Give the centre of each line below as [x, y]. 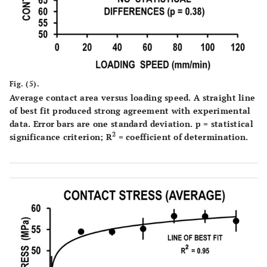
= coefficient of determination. [182, 136]
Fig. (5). [25, 83]
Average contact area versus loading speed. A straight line [133, 97]
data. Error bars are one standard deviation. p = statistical [131, 123]
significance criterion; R [61, 136]
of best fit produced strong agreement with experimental [130, 110]
